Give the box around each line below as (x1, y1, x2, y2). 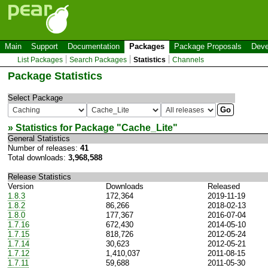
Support (31, 42, 58, 51)
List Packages (17, 56, 63, 64)
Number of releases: (8, 143, 80, 153)
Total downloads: (8, 153, 68, 162)
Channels (172, 56, 205, 64)
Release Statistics (8, 172, 71, 181)
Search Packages (69, 56, 127, 64)
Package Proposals (174, 42, 242, 51)
